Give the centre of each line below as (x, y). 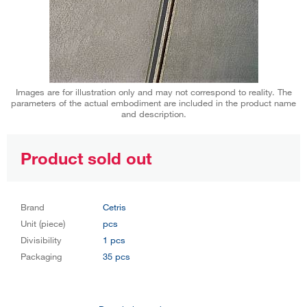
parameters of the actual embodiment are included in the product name (153, 102)
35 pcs (116, 256)
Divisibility (41, 240)
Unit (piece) (43, 223)
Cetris (114, 207)
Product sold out (86, 158)
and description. (153, 113)
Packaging (41, 256)
